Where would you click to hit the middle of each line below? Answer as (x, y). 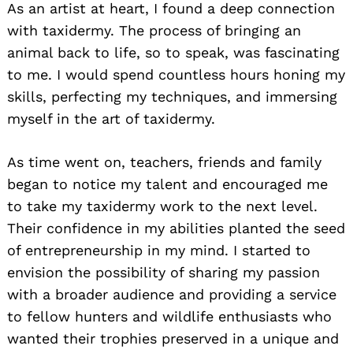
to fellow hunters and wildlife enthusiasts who (169, 317)
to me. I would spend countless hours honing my (176, 75)
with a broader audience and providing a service (172, 295)
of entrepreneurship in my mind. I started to (159, 251)
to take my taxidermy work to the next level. (162, 206)
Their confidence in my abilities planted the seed (176, 229)
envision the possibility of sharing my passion (163, 273)
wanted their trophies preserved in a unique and (173, 339)
